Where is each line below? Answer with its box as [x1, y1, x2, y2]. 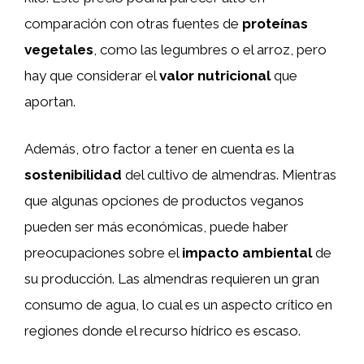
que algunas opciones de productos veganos [24, 192, 304, 209]
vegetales [24, 41, 93, 58]
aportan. [24, 93, 76, 110]
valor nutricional [159, 67, 271, 84]
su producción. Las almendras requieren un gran [24, 270, 319, 287]
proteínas [242, 15, 308, 32]
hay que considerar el [24, 67, 159, 84]
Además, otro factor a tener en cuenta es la [24, 140, 294, 157]
